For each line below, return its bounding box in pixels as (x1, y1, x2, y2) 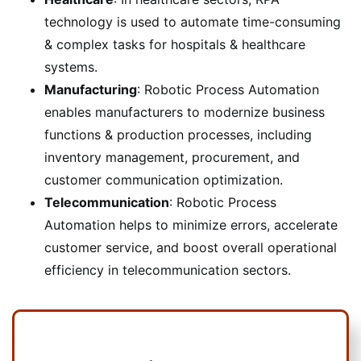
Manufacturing (44, 81, 137, 98)
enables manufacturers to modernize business (44, 103, 325, 120)
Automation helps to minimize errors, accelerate (44, 216, 338, 233)
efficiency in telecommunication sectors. (44, 261, 291, 278)
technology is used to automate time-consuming (44, 13, 341, 30)
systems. (44, 58, 98, 75)
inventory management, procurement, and (44, 148, 300, 165)
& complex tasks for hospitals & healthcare (44, 35, 305, 52)
